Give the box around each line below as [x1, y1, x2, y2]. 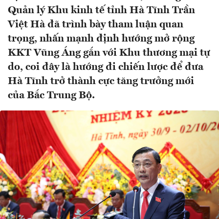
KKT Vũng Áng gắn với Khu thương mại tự [8, 48, 210, 59]
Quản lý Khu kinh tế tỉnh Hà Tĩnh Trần [8, 5, 195, 16]
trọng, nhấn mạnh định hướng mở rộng [8, 34, 195, 44]
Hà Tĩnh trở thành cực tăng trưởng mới [8, 76, 194, 87]
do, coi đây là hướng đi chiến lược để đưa [8, 62, 203, 73]
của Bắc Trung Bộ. [8, 90, 95, 101]
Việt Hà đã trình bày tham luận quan [8, 20, 183, 30]
